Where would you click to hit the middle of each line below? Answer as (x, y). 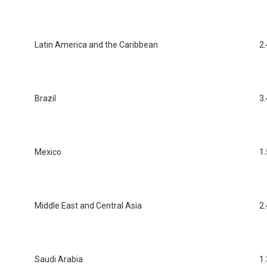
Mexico (48, 152)
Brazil (45, 99)
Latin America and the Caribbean (96, 45)
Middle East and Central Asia (88, 206)
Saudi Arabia (59, 260)
